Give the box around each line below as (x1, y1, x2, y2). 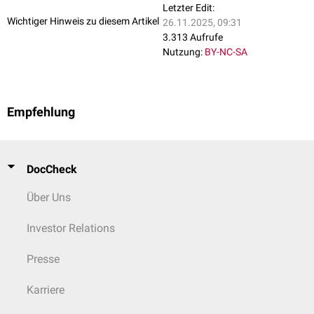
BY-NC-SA (205, 46, 247, 57)
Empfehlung (7, 104, 75, 119)
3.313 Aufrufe (163, 31, 223, 43)
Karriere (27, 282, 64, 296)
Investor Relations (27, 221, 115, 235)
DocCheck (27, 162, 77, 176)
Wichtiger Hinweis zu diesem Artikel (7, 15, 159, 27)
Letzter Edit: (163, 1, 214, 13)
